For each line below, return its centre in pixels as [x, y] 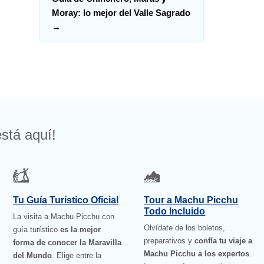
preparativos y [169, 241]
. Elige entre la [76, 256]
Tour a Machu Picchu [191, 200]
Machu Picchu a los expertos [197, 254]
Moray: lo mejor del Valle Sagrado [121, 13]
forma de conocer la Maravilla [67, 243]
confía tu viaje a [224, 241]
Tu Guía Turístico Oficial [65, 200]
